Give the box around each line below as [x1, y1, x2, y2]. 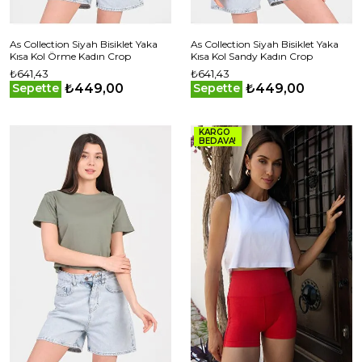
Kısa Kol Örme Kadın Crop [10, 50, 131, 62]
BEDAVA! [199, 136, 237, 146]
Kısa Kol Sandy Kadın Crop [191, 50, 313, 62]
